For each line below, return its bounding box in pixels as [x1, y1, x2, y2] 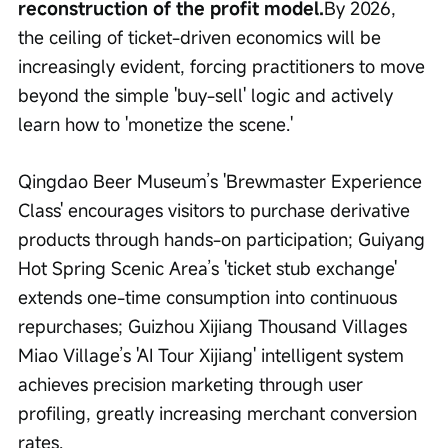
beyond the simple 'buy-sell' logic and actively [18, 83, 398, 108]
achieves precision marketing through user [18, 372, 368, 397]
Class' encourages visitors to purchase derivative [18, 198, 415, 223]
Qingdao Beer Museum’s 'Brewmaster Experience [18, 169, 427, 194]
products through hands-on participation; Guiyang [18, 227, 430, 252]
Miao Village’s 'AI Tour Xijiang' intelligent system [18, 343, 409, 368]
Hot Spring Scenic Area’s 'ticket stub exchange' [18, 256, 402, 281]
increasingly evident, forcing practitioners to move [18, 54, 430, 79]
